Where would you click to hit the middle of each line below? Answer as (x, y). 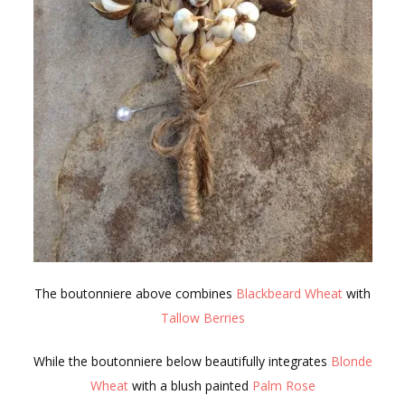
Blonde (351, 361)
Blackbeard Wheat (289, 293)
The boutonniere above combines (135, 293)
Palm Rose (283, 385)
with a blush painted (190, 385)
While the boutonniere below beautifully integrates (182, 361)
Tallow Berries (202, 317)
